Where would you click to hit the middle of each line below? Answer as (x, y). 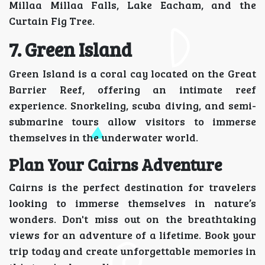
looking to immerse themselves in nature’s (132, 203)
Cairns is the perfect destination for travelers (132, 187)
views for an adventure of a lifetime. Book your (132, 235)
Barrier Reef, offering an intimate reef (132, 90)
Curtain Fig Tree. (52, 21)
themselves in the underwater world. (104, 138)
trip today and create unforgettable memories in (132, 251)
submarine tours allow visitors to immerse (132, 122)
